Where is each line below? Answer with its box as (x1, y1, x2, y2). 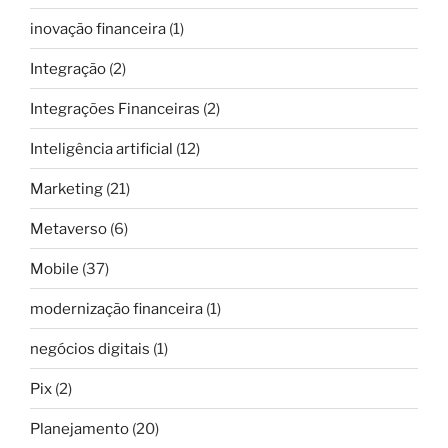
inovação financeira (30, 19, 166, 38)
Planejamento (30, 419, 129, 438)
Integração (30, 59, 106, 78)
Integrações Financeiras (30, 99, 200, 118)
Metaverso (30, 219, 107, 238)
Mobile (30, 259, 79, 278)
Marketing (30, 179, 103, 198)
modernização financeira (30, 299, 203, 318)
